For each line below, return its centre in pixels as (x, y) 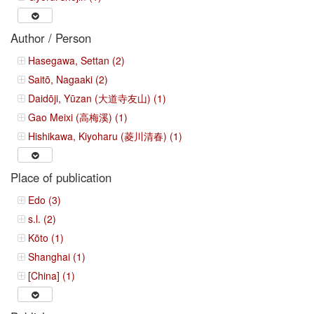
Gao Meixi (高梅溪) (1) (78, 117)
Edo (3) (45, 199)
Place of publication (61, 177)
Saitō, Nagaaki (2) (68, 79)
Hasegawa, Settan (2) (76, 60)
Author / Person (51, 37)
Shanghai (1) (57, 256)
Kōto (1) (46, 237)
